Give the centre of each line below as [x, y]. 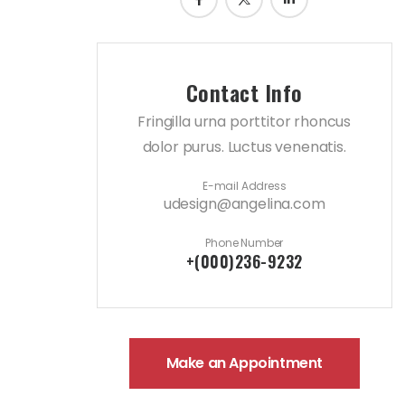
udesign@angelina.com [244, 203]
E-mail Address [244, 185]
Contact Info [244, 92]
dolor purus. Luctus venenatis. [244, 146]
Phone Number [245, 242]
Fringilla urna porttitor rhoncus [245, 121]
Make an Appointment [244, 363]
